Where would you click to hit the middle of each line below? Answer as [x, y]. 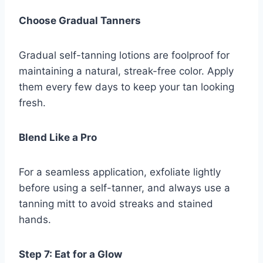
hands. [35, 220]
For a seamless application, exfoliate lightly [120, 172]
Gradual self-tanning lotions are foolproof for [124, 55]
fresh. [32, 103]
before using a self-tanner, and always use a [124, 188]
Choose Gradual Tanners [80, 21]
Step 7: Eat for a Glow [70, 254]
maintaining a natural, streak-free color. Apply [126, 71]
